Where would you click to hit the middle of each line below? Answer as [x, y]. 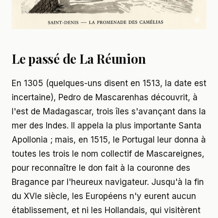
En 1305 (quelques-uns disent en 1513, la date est [109, 83]
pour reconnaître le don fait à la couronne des [101, 168]
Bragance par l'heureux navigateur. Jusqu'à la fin [108, 182]
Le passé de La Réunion [79, 58]
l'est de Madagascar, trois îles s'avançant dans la [109, 111]
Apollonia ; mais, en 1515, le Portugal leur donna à [109, 139]
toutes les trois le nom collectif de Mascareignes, [108, 154]
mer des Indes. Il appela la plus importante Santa [107, 125]
